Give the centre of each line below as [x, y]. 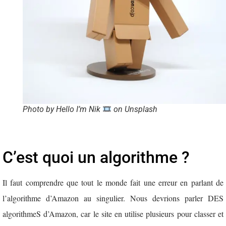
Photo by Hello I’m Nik [63, 109]
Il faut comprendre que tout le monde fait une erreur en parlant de [113, 183]
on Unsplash [135, 109]
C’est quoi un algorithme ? [96, 158]
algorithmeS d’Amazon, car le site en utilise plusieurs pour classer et [113, 214]
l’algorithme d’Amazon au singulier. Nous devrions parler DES [113, 198]
